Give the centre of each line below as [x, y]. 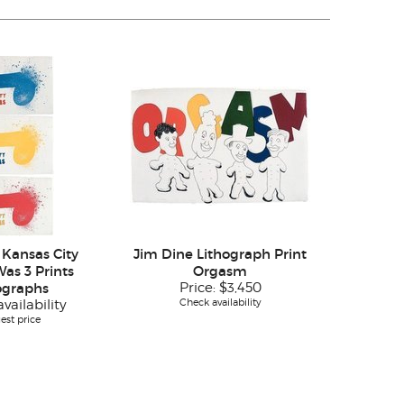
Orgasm [220, 271]
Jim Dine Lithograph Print [220, 254]
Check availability [220, 303]
